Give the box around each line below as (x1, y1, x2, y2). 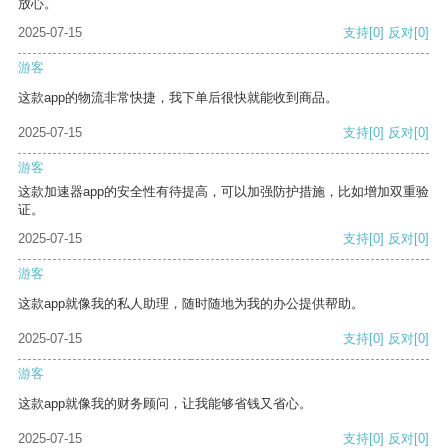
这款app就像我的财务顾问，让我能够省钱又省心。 (18, 396, 312, 412)
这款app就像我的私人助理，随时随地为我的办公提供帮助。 (18, 296, 364, 312)
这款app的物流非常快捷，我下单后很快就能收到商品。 (18, 90, 338, 106)
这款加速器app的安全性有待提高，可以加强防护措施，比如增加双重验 (18, 184, 429, 200)
